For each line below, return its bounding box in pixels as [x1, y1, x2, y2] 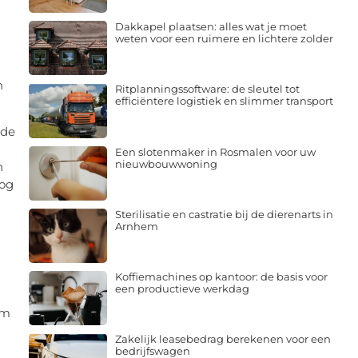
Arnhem [114, 219, 158, 233]
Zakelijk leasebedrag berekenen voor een [114, 332, 331, 346]
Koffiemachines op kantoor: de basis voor [114, 270, 328, 284]
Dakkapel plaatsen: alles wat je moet [114, 20, 307, 34]
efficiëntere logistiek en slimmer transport [114, 94, 333, 108]
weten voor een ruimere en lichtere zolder [114, 32, 333, 46]
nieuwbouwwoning [114, 157, 217, 170]
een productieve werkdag [114, 282, 249, 296]
